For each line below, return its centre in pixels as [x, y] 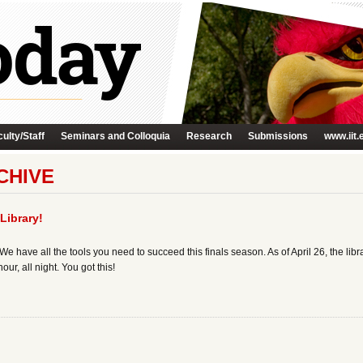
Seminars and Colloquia [115, 136]
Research [209, 136]
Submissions [278, 136]
